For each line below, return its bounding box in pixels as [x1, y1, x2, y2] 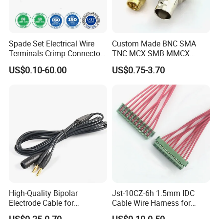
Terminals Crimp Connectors [9, 48, 107, 59]
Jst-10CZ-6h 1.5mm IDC [111, 187, 195, 198]
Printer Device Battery [111, 207, 186, 218]
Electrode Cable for [9, 197, 74, 208]
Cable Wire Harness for [111, 197, 191, 208]
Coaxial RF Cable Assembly [111, 58, 206, 69]
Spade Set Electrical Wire [9, 38, 95, 49]
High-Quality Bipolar [9, 187, 78, 198]
